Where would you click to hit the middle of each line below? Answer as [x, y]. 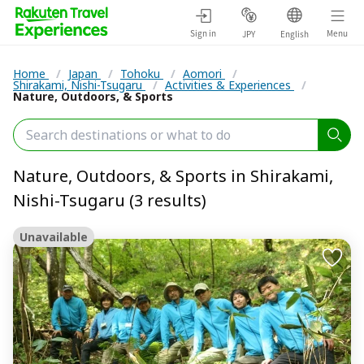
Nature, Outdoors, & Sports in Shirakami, [173, 176]
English [294, 33]
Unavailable [54, 237]
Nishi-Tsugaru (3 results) [110, 200]
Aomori [204, 74]
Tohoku [142, 74]
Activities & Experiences [230, 85]
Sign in [203, 32]
